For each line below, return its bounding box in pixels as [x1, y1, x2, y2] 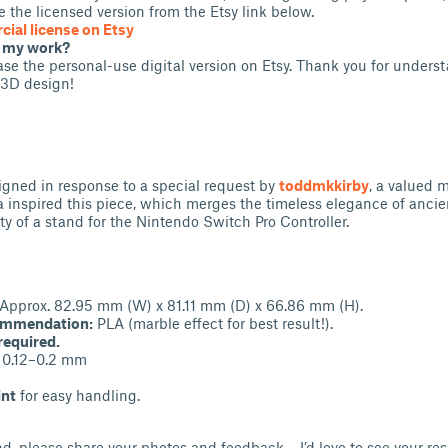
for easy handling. [16, 386, 140, 404]
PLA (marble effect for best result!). [93, 314, 333, 332]
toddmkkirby [279, 176, 369, 194]
